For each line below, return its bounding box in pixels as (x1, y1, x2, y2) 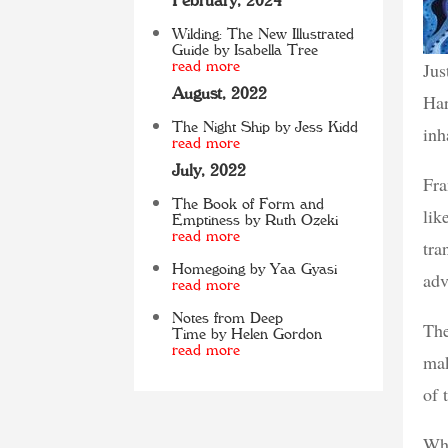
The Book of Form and (172, 196, 325, 213)
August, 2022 (172, 84, 268, 103)
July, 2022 (172, 161, 247, 180)
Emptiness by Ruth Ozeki (172, 212, 339, 229)
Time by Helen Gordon (172, 326, 323, 343)
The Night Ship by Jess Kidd (172, 119, 359, 136)
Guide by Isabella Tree (172, 42, 319, 59)
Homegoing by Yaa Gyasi (172, 261, 338, 278)
